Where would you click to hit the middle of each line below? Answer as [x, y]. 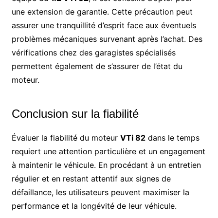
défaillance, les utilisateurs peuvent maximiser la [100, 192]
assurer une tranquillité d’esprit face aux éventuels [104, 25]
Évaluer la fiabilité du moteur [66, 137]
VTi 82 [133, 137]
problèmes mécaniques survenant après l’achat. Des [107, 39]
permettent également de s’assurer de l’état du [97, 66]
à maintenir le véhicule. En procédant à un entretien [106, 165]
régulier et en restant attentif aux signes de [91, 178]
